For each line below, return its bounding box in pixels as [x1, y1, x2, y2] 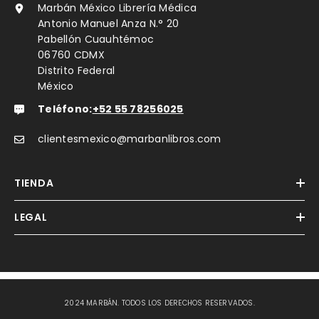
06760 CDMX [38, 48, 105, 62]
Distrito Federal [38, 63, 115, 78]
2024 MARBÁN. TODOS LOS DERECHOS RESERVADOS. [64, 298, 255, 308]
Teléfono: [38, 102, 93, 116]
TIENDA [14, 176, 54, 190]
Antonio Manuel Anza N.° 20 [38, 16, 179, 31]
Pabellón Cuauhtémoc [38, 32, 155, 46]
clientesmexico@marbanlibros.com [38, 132, 221, 146]
